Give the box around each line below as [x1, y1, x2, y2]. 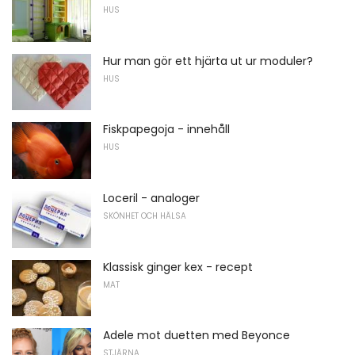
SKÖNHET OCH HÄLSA [103, 210, 186, 223]
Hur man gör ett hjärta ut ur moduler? [103, 52, 313, 69]
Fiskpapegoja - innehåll [103, 121, 230, 138]
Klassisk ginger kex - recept [103, 258, 253, 275]
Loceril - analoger [103, 190, 200, 207]
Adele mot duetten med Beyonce [103, 327, 290, 344]
